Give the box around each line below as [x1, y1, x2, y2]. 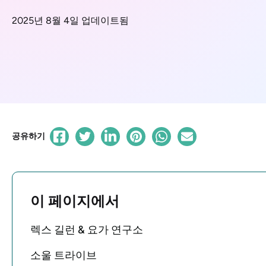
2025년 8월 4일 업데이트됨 [12, 15, 129, 27]
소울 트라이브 [30, 248, 97, 262]
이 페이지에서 [30, 192, 119, 210]
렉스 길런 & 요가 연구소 [30, 223, 143, 236]
